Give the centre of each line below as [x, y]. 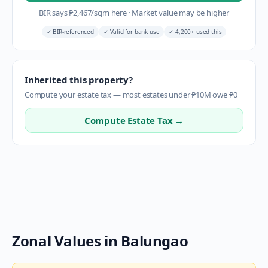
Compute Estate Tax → [134, 120]
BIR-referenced [72, 32]
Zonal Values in [67, 241]
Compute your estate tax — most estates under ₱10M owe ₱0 [131, 95]
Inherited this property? [79, 80]
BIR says [54, 13]
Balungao [155, 241]
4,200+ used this [198, 32]
